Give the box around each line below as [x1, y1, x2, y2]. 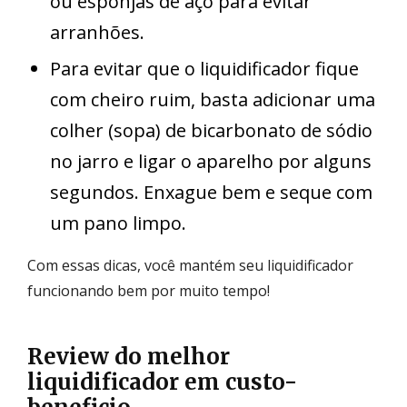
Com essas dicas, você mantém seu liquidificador [27, 254, 353, 275]
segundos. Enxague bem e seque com [50, 179, 372, 204]
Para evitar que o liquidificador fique [50, 55, 359, 81]
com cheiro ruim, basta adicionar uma [50, 86, 375, 112]
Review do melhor [27, 342, 230, 371]
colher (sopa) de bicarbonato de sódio [50, 117, 372, 143]
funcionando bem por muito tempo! [27, 280, 270, 301]
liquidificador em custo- [27, 367, 297, 396]
